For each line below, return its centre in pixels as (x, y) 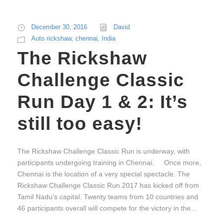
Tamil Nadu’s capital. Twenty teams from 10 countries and (108, 197)
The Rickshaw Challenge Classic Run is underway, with (104, 151)
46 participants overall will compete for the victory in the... (107, 208)
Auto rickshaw (51, 39)
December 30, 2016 (59, 27)
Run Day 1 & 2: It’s (103, 102)
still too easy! (80, 124)
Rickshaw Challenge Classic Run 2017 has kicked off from (108, 186)
